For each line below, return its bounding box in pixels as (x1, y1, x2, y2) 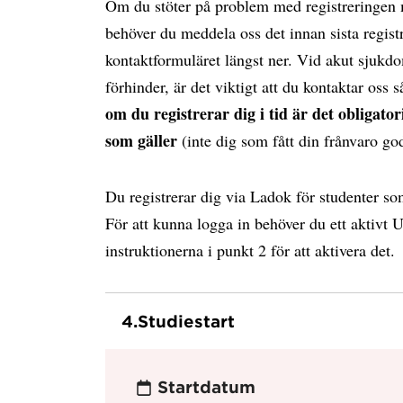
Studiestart (138, 311, 235, 331)
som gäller (105, 129, 177, 152)
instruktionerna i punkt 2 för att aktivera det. (105, 239, 400, 261)
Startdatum (157, 377, 255, 398)
